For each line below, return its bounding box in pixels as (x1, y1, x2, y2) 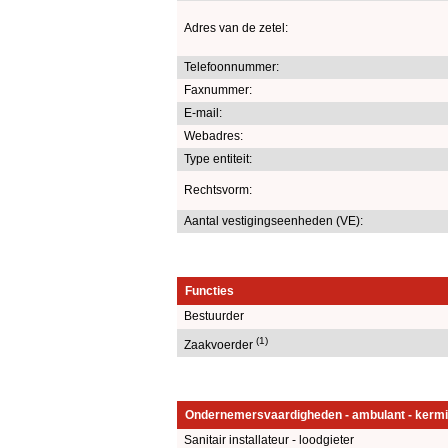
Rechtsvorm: (184, 182, 252, 197)
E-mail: (184, 105, 222, 120)
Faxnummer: (184, 82, 252, 97)
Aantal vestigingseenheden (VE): (184, 213, 363, 228)
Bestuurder (184, 308, 244, 323)
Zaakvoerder (184, 337, 256, 352)
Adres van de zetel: (184, 20, 288, 35)
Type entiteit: (184, 151, 252, 166)
